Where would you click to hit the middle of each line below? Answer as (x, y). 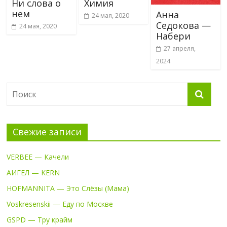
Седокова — (183, 25)
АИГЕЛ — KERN (33, 172)
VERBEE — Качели (38, 157)
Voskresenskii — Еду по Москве (60, 204)
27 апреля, (179, 48)
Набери (173, 36)
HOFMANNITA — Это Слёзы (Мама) (68, 188)
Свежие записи (47, 131)
